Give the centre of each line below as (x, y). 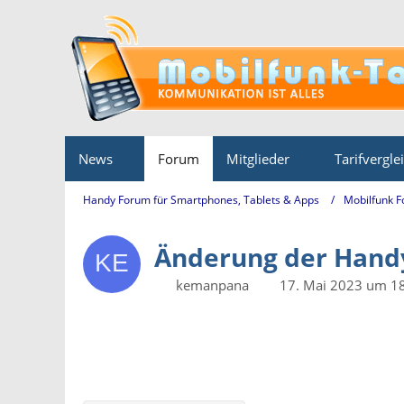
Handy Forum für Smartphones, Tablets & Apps (201, 199)
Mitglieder (258, 159)
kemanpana (212, 285)
